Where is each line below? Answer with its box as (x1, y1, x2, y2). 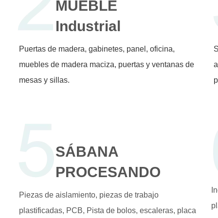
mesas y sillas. (19, 75, 70, 84)
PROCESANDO (55, 163, 161, 180)
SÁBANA (55, 143, 119, 160)
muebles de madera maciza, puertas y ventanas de (19, 60, 194, 69)
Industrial (55, 18, 121, 34)
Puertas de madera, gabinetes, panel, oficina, (19, 44, 175, 53)
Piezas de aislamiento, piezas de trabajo (19, 190, 159, 199)
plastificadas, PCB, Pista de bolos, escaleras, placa (19, 206, 196, 215)
